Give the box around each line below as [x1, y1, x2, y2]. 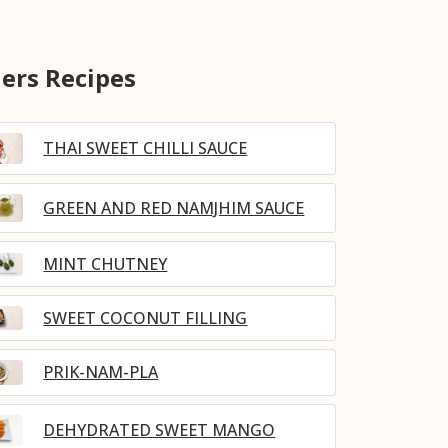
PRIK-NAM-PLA [43, 361, 159, 384]
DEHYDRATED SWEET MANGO [43, 419, 276, 442]
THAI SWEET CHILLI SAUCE [43, 137, 248, 160]
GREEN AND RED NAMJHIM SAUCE [43, 196, 305, 219]
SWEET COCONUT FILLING [43, 306, 248, 329]
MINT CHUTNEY [43, 252, 168, 275]
